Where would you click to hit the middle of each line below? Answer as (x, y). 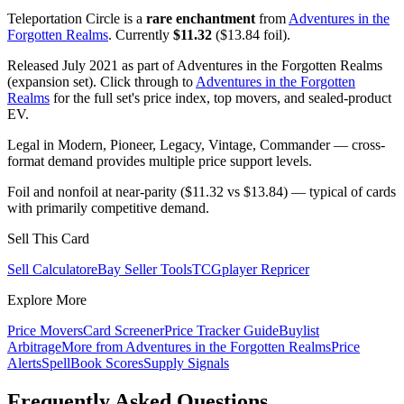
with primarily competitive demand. (108, 208)
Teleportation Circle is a (77, 19)
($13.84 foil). (251, 35)
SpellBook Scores (92, 363)
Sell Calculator (49, 270)
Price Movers (45, 331)
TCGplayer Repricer (251, 270)
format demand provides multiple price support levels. (160, 161)
